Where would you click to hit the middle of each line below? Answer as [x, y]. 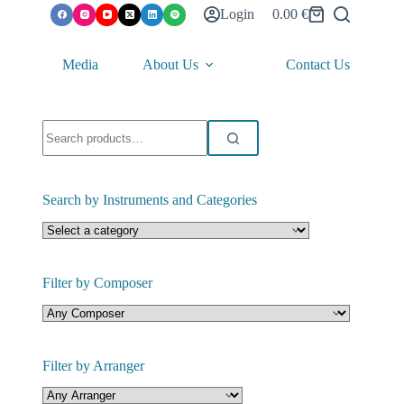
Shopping [299, 21]
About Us [170, 64]
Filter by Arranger [94, 365]
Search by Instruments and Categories [150, 200]
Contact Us [318, 64]
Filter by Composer [98, 282]
